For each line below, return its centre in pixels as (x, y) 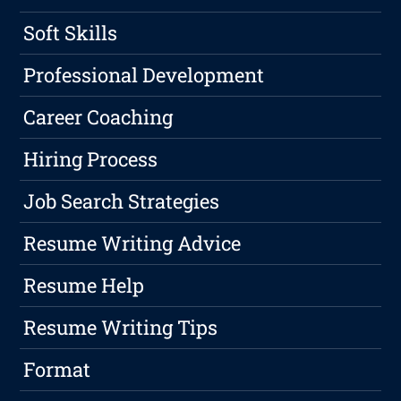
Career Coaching (98, 117)
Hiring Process (91, 159)
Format (57, 370)
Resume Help (84, 286)
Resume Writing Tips (121, 328)
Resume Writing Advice (132, 243)
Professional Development (144, 75)
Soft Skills (71, 33)
